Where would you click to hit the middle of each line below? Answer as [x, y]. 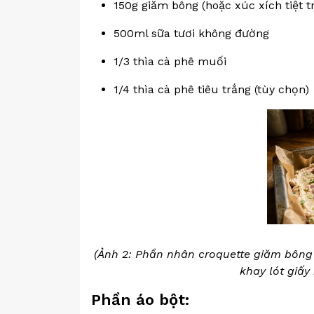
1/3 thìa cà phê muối [170, 61]
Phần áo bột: [140, 300]
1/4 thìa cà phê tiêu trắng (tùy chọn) [211, 89]
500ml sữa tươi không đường [191, 33]
